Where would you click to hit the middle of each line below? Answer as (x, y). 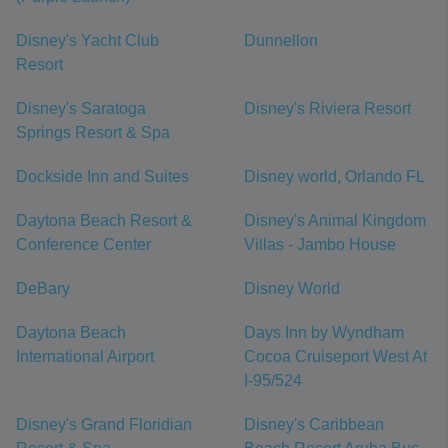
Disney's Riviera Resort (327, 109)
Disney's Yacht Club (87, 41)
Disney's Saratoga (81, 109)
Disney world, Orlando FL (334, 177)
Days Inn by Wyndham (324, 333)
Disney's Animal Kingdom (335, 221)
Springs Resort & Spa (93, 133)
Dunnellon (281, 41)
